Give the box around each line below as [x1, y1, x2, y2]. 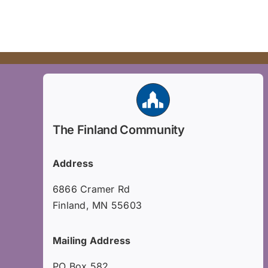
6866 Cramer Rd [52, 183, 130, 196]
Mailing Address [52, 234, 131, 247]
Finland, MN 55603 [52, 199, 142, 212]
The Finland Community [52, 123, 185, 138]
